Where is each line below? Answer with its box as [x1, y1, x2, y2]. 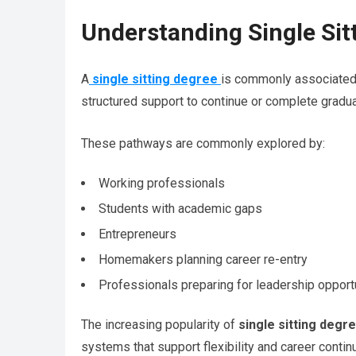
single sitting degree [92, 72, 218, 87]
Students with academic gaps [99, 201, 262, 217]
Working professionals [99, 176, 225, 192]
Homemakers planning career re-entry [99, 252, 308, 268]
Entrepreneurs [99, 226, 176, 242]
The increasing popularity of [81, 317, 238, 333]
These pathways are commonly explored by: [81, 136, 325, 152]
